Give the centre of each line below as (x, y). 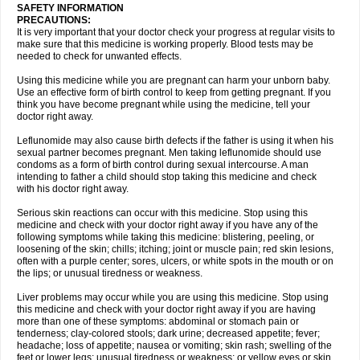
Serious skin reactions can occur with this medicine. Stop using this (162, 213)
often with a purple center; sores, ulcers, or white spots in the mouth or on (175, 261)
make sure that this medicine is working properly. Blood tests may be (165, 44)
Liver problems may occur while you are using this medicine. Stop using (173, 297)
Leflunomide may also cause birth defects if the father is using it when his (175, 141)
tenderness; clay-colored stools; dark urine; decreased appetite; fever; (168, 333)
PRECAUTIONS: (54, 20)
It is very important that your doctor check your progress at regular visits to (176, 32)
